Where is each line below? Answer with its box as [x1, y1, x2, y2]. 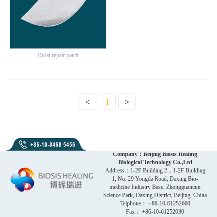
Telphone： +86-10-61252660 [120, 200, 190, 207]
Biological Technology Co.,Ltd [118, 159, 192, 166]
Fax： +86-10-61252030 [126, 208, 185, 216]
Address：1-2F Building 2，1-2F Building [105, 167, 205, 174]
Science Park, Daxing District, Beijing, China [103, 192, 207, 199]
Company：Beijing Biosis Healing [113, 151, 198, 158]
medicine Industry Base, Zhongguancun [109, 184, 201, 191]
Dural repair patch [37, 51, 79, 59]
